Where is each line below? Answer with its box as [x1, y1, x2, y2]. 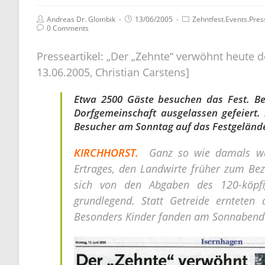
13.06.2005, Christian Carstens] [37, 64, 189, 79]
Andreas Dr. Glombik [47, 14, 115, 24]
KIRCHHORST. [74, 145, 144, 160]
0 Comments [47, 22, 89, 33]
